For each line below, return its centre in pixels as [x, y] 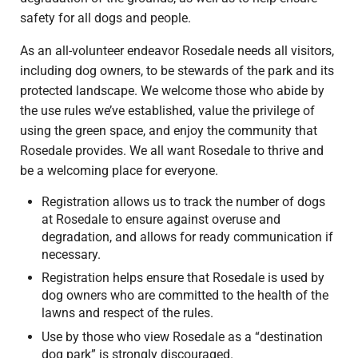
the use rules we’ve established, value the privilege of [167, 110]
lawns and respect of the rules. [128, 313]
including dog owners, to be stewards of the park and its [177, 70]
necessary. [72, 254]
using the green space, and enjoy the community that [168, 130]
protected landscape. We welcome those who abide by [172, 90]
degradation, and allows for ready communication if [188, 237]
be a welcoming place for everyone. [119, 170]
